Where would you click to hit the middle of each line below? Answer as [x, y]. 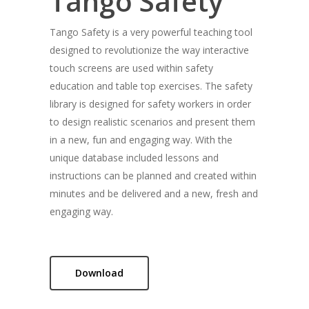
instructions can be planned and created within [153, 175]
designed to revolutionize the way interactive [149, 50]
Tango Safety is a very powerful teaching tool [151, 32]
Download [99, 272]
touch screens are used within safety [131, 68]
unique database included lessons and [134, 157]
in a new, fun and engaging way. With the [141, 139]
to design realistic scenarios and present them [152, 121]
